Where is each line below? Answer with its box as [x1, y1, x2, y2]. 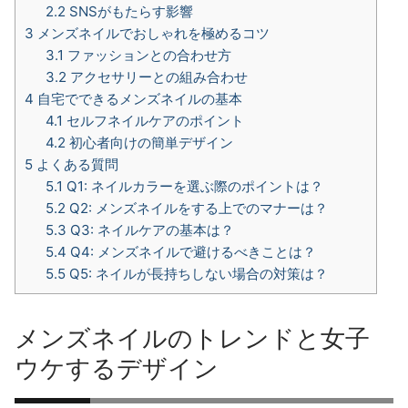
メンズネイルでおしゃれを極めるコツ [34, 24, 270, 42]
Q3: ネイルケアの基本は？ [66, 220, 234, 239]
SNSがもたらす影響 [65, 2, 193, 20]
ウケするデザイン [15, 352, 219, 383]
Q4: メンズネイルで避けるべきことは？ [66, 242, 316, 260]
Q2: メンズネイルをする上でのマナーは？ [65, 199, 328, 217]
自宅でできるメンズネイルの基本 [34, 89, 242, 107]
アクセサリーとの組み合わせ [66, 67, 248, 86]
